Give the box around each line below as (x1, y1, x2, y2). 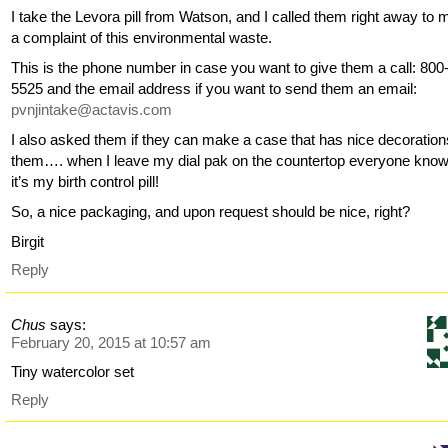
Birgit (11, 233, 45, 251)
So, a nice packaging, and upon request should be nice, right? (11, 203, 411, 221)
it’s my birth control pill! (11, 173, 160, 191)
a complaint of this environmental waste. (11, 29, 273, 47)
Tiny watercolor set (11, 362, 135, 380)
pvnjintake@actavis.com (11, 101, 173, 119)
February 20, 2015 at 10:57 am (11, 333, 212, 351)
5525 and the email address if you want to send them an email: (11, 80, 418, 98)
